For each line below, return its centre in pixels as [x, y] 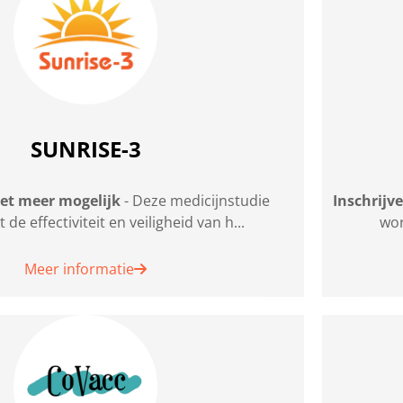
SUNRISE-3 [85, 149]
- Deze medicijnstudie [195, 200]
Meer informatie [80, 269]
